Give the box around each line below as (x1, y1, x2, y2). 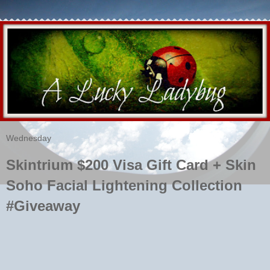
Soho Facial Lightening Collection (6, 177, 242, 193)
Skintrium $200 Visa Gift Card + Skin (6, 156, 256, 173)
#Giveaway (6, 197, 80, 214)
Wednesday (6, 133, 51, 143)
